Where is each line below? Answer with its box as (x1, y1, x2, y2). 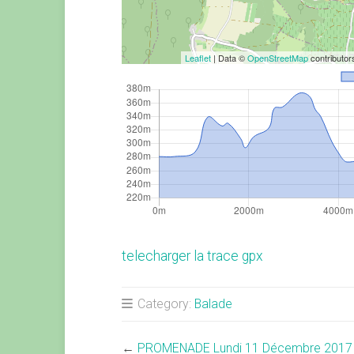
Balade (194, 296, 232, 311)
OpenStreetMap (247, 51, 309, 64)
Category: (134, 296, 194, 311)
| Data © (211, 51, 248, 64)
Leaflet (185, 51, 212, 64)
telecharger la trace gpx (122, 247, 263, 264)
